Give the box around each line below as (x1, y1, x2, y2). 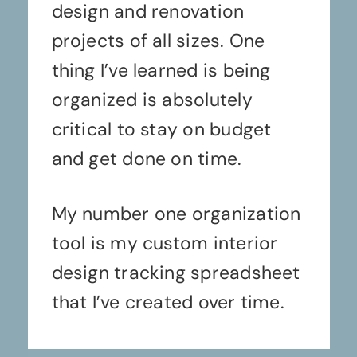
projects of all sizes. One (51, 29, 265, 53)
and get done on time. (51, 147, 242, 171)
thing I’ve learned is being (51, 58, 271, 83)
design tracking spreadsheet (51, 261, 300, 285)
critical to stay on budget (51, 117, 272, 142)
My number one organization (51, 202, 301, 226)
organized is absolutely (51, 88, 253, 112)
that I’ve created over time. (51, 290, 284, 315)
